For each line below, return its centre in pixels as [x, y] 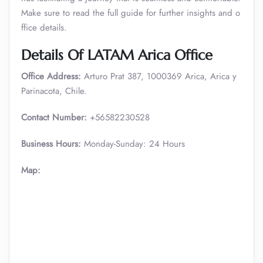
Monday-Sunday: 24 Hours [133, 144]
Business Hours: [51, 144]
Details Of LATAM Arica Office [117, 55]
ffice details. [44, 28]
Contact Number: [55, 117]
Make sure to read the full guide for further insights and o [131, 13]
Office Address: [51, 76]
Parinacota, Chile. [54, 91]
